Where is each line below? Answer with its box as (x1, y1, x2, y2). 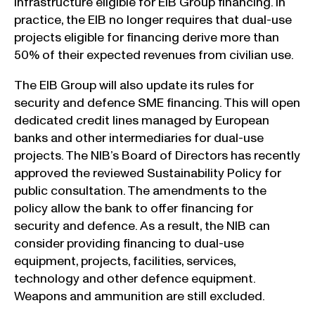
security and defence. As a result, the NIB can (14, 217, 270, 235)
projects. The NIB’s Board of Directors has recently (14, 146, 300, 165)
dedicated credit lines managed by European (14, 111, 269, 129)
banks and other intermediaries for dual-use (14, 129, 264, 147)
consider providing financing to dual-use (14, 234, 244, 252)
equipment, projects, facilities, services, (14, 252, 236, 270)
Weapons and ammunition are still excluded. (14, 287, 265, 305)
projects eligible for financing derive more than (14, 28, 279, 46)
